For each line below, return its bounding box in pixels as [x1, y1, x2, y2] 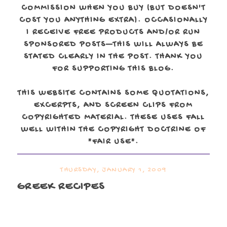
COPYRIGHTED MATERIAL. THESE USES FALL [22, 113, 205, 123]
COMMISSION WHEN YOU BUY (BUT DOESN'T [21, 4, 206, 13]
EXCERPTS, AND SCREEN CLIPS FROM [34, 101, 193, 110]
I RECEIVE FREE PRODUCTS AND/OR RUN [26, 28, 201, 37]
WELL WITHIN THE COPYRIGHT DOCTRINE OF [21, 125, 206, 135]
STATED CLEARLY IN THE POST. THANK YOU [24, 52, 203, 62]
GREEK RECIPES [17, 180, 105, 194]
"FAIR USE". [88, 137, 139, 147]
